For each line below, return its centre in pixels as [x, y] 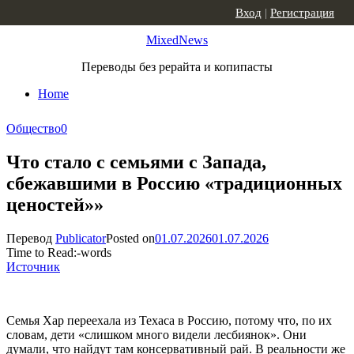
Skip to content [44, 13]
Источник [33, 266]
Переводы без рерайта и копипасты [177, 67]
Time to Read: [41, 252]
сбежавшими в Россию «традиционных [174, 183]
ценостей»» [55, 204]
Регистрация [302, 13]
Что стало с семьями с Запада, [136, 162]
